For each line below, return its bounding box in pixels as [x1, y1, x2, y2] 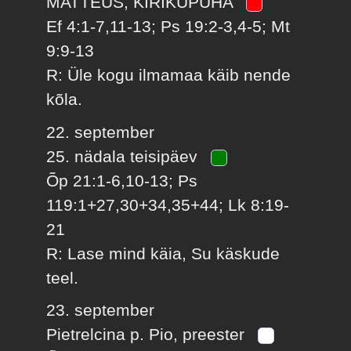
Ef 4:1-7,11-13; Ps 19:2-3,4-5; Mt [46, 17, 291, 36]
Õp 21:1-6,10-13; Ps [46, 171, 198, 190]
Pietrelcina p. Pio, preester [46, 325, 250, 344]
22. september [46, 122, 155, 141]
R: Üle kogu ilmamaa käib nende [46, 66, 291, 85]
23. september [46, 301, 155, 320]
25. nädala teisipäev [46, 147, 203, 165]
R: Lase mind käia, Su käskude [46, 244, 280, 262]
